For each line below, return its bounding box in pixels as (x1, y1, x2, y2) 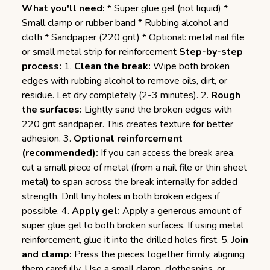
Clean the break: (74, 60, 151, 73)
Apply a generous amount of (120, 204, 241, 218)
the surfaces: (22, 103, 82, 116)
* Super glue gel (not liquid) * (105, 2, 228, 15)
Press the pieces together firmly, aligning (72, 248, 245, 261)
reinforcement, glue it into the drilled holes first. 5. (22, 233, 231, 246)
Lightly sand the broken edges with (82, 103, 232, 116)
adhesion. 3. (22, 132, 74, 145)
